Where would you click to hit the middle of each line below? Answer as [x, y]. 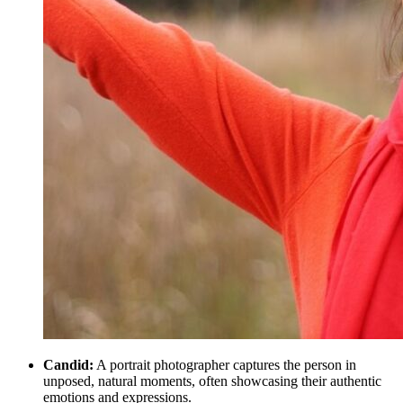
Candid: [68, 365]
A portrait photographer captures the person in [225, 365]
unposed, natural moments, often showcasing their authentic [212, 381]
